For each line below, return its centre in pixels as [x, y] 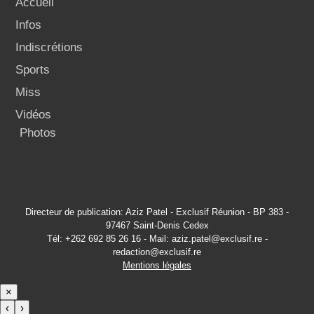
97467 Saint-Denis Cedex [157, 225]
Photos [38, 133]
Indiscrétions [49, 47]
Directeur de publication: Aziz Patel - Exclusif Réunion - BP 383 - [157, 212]
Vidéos [33, 115]
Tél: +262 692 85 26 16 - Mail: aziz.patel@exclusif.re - [157, 239]
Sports [33, 70]
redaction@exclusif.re [157, 252]
